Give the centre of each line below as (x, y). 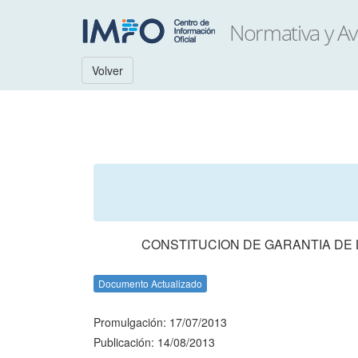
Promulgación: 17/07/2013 (160, 322)
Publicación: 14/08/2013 (154, 342)
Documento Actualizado (150, 283)
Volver (107, 70)
